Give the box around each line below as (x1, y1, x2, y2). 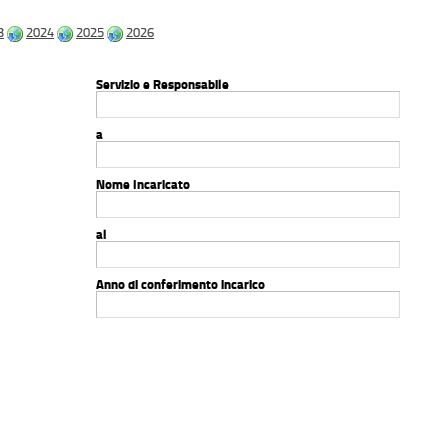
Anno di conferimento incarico (96, 277, 266, 292)
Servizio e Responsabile (96, 77, 230, 92)
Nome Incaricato (96, 177, 191, 192)
